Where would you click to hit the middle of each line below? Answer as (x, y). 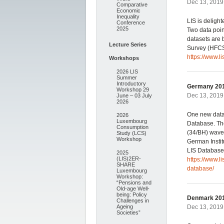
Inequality (128, 16)
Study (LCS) (131, 133)
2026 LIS (127, 71)
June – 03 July (134, 95)
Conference (131, 22)
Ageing (125, 206)
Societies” (128, 212)
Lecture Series (128, 44)
